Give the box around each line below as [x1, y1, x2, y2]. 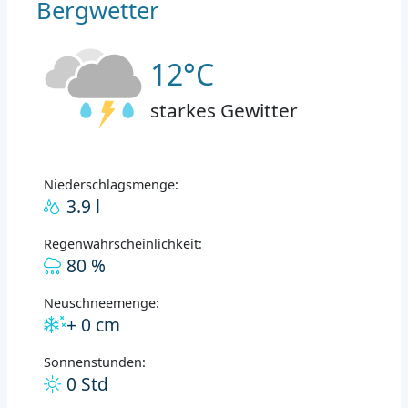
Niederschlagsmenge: [44, 175, 178, 193]
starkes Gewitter [150, 97, 298, 123]
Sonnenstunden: [44, 352, 146, 371]
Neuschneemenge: [44, 293, 159, 311]
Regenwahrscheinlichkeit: [44, 234, 202, 252]
